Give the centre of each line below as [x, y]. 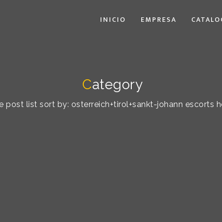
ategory [117, 84]
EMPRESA [159, 20]
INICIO [113, 20]
